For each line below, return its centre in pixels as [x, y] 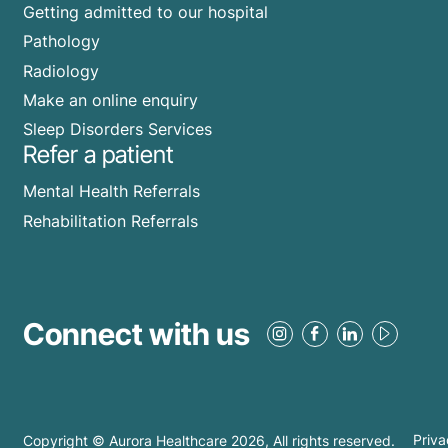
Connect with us [136, 333]
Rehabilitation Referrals [110, 220]
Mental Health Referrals [111, 191]
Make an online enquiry [110, 99]
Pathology [61, 41]
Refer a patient [98, 155]
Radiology [61, 70]
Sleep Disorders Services [117, 129]
